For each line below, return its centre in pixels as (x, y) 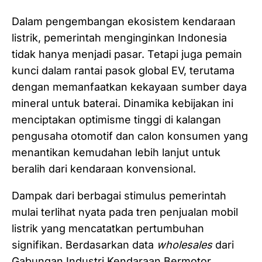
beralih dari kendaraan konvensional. (104, 168)
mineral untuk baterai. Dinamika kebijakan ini (123, 103)
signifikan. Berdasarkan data (84, 244)
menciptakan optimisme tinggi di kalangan (116, 119)
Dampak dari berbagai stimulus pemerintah (119, 195)
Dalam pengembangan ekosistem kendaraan (124, 21)
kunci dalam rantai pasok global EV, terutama (123, 70)
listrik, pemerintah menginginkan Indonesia (119, 37)
